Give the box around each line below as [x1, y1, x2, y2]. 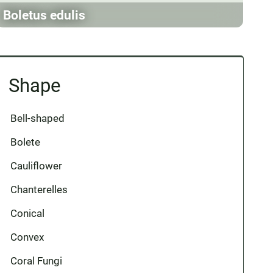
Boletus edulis [3, 7, 86, 23]
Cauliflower [10, 160, 63, 172]
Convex [10, 231, 44, 243]
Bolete [10, 136, 41, 148]
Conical [10, 207, 45, 219]
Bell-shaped [10, 112, 65, 124]
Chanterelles [10, 183, 68, 196]
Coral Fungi [10, 255, 63, 267]
